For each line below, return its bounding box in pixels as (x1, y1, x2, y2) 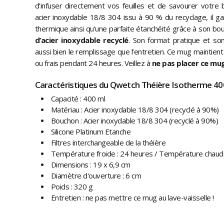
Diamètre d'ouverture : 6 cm (50, 170, 141, 180)
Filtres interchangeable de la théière (50, 137, 165, 147)
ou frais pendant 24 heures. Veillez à (34, 57, 152, 68)
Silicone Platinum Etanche (50, 126, 130, 136)
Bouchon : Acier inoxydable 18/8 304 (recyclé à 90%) (50, 115, 218, 125)
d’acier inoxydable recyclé (34, 34, 128, 45)
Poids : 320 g (50, 181, 92, 191)
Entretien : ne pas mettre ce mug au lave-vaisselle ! (50, 192, 214, 202)
